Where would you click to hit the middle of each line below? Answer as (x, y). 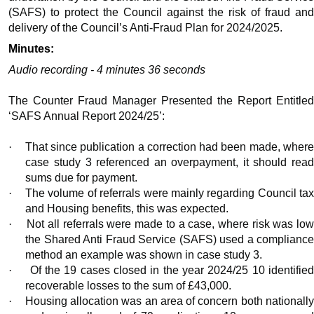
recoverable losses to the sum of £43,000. (129, 286)
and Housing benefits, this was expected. (127, 209)
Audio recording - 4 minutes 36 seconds (107, 70)
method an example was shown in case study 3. (144, 255)
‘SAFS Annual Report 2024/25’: (87, 116)
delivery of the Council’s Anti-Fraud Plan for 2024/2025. (146, 28)
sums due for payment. (82, 178)
